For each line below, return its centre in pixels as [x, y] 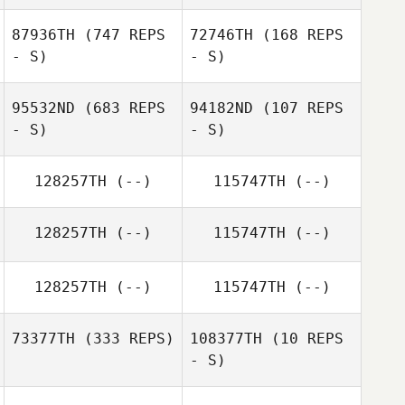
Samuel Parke [123, 131]
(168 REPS [298, 35]
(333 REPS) [125, 339]
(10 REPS [303, 339]
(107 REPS [298, 108]
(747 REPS [120, 35]
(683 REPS [120, 108]
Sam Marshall [123, 258]
